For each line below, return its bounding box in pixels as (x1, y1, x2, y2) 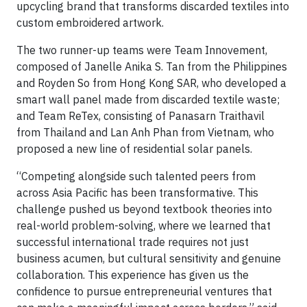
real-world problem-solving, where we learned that (16, 219, 271, 233)
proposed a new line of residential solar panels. (16, 142, 252, 156)
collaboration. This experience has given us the (16, 268, 249, 282)
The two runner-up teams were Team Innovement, (16, 43, 267, 58)
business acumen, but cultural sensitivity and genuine (16, 251, 281, 266)
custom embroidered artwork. (16, 16, 164, 30)
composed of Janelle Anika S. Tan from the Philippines (16, 60, 287, 74)
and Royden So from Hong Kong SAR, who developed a (16, 76, 286, 90)
